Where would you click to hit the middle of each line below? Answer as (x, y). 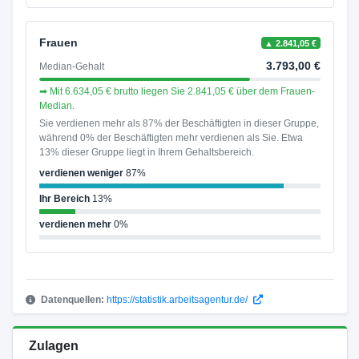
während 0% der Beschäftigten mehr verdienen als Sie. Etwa (171, 138)
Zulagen (53, 346)
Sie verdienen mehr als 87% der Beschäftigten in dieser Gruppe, (179, 123)
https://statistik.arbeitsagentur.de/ (178, 300)
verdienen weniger (81, 173)
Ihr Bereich (64, 199)
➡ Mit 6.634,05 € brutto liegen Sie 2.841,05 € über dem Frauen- (177, 91)
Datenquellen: (72, 300)
